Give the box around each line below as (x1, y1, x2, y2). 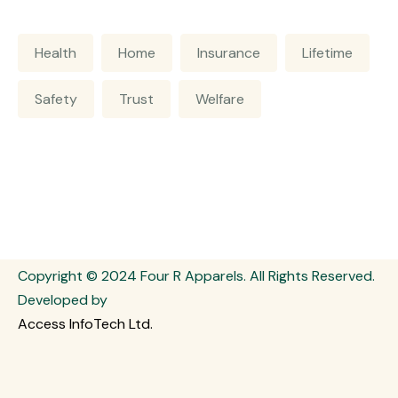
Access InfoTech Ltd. (18, 314, 153, 333)
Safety (35, 90, 77, 108)
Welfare (195, 90, 244, 108)
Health (35, 44, 76, 62)
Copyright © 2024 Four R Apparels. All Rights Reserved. (18, 266, 375, 285)
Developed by (18, 290, 107, 309)
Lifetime (302, 44, 353, 62)
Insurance (197, 44, 260, 62)
